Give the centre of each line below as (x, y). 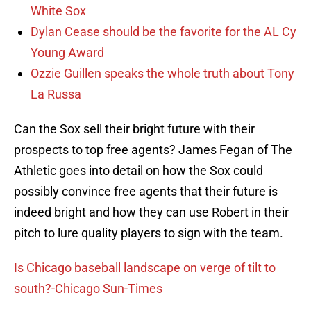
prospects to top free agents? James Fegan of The (153, 150)
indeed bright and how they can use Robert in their (151, 212)
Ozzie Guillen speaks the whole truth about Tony (162, 74)
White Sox (58, 11)
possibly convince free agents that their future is (146, 192)
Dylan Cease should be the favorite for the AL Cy (163, 32)
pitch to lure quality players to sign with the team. (149, 233)
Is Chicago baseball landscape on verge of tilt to (145, 268)
